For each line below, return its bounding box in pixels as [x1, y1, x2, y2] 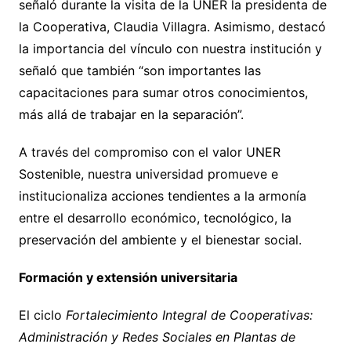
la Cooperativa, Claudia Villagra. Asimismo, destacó [18, 19, 326, 35]
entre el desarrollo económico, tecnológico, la [18, 210, 291, 226]
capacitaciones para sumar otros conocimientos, [18, 85, 308, 101]
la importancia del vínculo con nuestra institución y [18, 41, 322, 57]
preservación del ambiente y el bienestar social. [18, 232, 302, 248]
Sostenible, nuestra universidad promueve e [18, 166, 278, 183]
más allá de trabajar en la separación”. [18, 107, 248, 123]
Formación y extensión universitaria [18, 270, 237, 286]
